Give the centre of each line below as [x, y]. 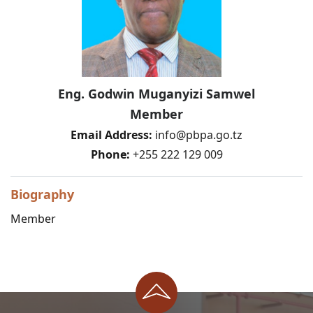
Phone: [110, 155]
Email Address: [111, 134]
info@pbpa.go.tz [199, 134]
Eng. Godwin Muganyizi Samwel [156, 94]
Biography [42, 194]
